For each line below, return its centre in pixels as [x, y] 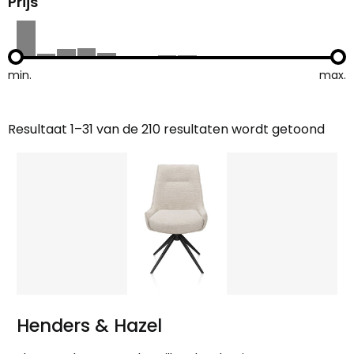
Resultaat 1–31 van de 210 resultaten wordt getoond [166, 130]
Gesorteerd [43, 137]
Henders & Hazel [89, 326]
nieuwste [35, 175]
